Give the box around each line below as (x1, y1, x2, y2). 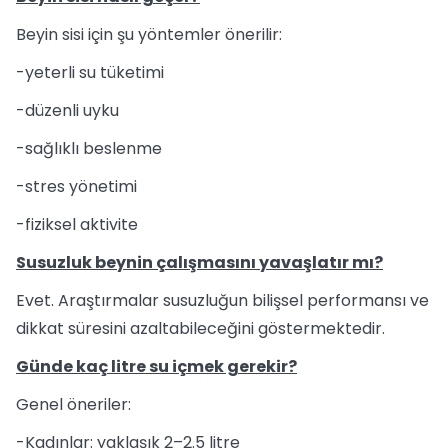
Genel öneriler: (16, 393, 131, 416)
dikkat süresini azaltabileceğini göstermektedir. (16, 317, 385, 340)
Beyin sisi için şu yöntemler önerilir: (16, 23, 282, 46)
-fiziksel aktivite (16, 213, 138, 236)
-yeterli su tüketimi (16, 61, 164, 84)
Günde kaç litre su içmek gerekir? (16, 355, 297, 378)
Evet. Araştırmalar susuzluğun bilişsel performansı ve (16, 289, 429, 312)
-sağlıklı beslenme (16, 137, 162, 160)
